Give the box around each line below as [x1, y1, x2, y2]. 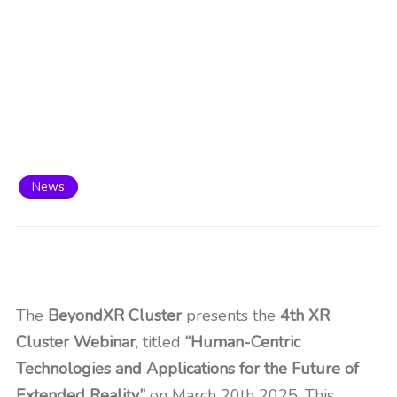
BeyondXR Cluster [48, 305, 182, 326]
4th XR [280, 305, 330, 326]
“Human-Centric [185, 331, 300, 353]
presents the [182, 305, 280, 326]
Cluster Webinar [16, 331, 136, 353]
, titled [136, 331, 185, 353]
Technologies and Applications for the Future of [16, 358, 359, 379]
